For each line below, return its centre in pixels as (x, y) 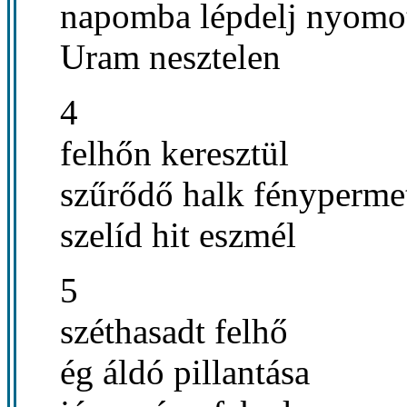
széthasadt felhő (174, 331)
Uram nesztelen (170, 56)
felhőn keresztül (174, 153)
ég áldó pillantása (185, 372)
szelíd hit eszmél (178, 234)
